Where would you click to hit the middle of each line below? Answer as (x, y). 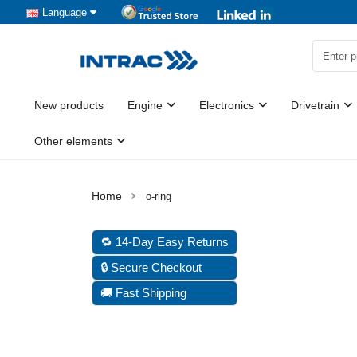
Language (65, 12)
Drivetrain (315, 105)
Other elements (73, 141)
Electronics (227, 105)
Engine (145, 105)
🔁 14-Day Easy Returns (165, 242)
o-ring (159, 196)
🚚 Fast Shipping (143, 293)
